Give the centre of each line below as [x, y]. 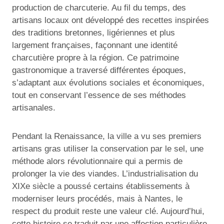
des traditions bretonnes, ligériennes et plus [93, 33]
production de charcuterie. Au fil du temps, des [99, 8]
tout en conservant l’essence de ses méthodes [99, 95]
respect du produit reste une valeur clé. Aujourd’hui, [108, 211]
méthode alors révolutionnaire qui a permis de [97, 161]
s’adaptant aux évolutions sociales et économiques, [108, 83]
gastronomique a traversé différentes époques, [99, 70]
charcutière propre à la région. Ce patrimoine [95, 58]
